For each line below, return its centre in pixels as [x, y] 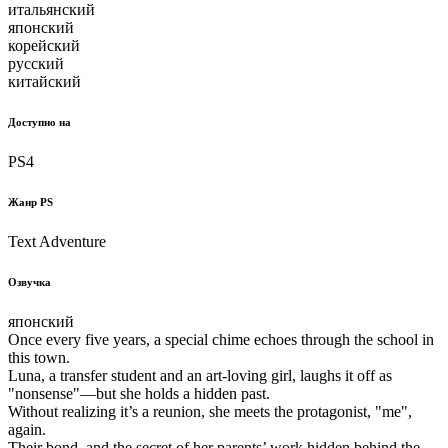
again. [27, 429]
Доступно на [39, 121]
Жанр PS [30, 201]
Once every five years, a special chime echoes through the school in [221, 339]
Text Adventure [57, 241]
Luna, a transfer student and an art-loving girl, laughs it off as [200, 375]
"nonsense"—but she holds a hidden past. [139, 393]
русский [36, 63]
